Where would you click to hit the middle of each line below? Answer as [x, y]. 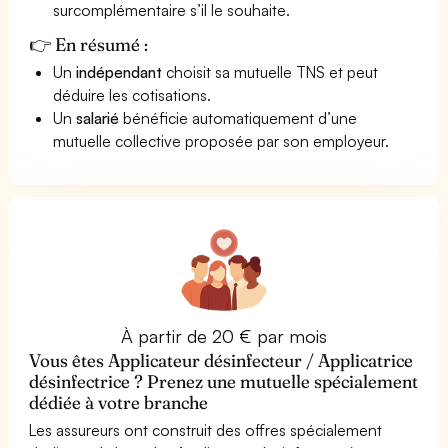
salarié [98, 117]
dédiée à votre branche [119, 402]
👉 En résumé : [89, 44]
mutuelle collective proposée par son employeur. [221, 140]
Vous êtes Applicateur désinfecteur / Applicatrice [221, 360]
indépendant [119, 71]
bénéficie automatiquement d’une [238, 117]
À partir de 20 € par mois [224, 335]
